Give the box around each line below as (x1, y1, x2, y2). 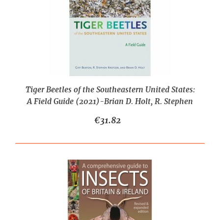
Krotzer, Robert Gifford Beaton (56, 108, 164, 118)
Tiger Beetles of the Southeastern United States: (25, 84, 195, 95)
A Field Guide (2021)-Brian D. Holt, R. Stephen (27, 96, 193, 107)
